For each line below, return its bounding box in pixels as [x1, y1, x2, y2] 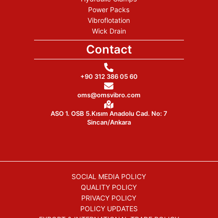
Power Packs [88, 5, 130, 14]
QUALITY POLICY [81, 183, 137, 192]
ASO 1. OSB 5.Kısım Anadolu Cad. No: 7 [50, 109, 167, 118]
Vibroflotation [88, 16, 130, 25]
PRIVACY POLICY [81, 194, 137, 202]
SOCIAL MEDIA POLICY [72, 172, 146, 181]
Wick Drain [91, 27, 126, 36]
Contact [86, 42, 132, 57]
